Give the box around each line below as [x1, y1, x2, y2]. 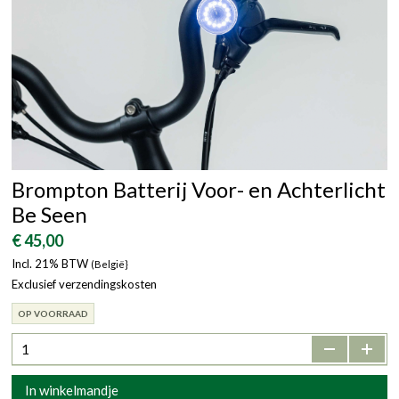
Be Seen [12, 200, 87, 227]
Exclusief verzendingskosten [12, 276, 157, 291]
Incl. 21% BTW [12, 256, 88, 271]
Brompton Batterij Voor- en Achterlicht [12, 175, 386, 202]
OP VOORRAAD [18, 307, 88, 319]
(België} [91, 257, 128, 270]
